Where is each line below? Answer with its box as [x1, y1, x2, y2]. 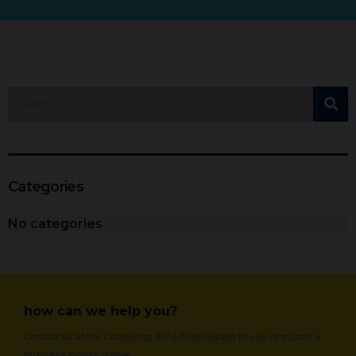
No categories [8, 216, 103, 231]
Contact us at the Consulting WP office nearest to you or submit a [24, 331, 321, 342]
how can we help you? [24, 304, 177, 319]
